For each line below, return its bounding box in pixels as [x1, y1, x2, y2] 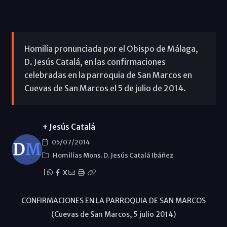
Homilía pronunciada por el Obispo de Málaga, [24, 43, 198, 54]
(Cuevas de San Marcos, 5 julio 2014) [51, 209, 176, 219]
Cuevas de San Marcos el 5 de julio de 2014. [24, 83, 186, 93]
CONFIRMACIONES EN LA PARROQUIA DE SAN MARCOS [21, 196, 206, 205]
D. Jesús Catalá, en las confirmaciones [24, 56, 166, 67]
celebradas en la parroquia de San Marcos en [24, 69, 192, 80]
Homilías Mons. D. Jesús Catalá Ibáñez [52, 150, 173, 160]
